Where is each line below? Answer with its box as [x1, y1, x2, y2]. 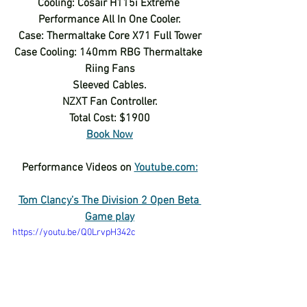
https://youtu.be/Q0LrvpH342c [12, 226, 136, 238]
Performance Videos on [21, 160, 134, 175]
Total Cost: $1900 [69, 111, 150, 125]
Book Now [86, 127, 133, 142]
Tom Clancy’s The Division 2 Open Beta [18, 193, 201, 208]
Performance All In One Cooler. [38, 12, 181, 27]
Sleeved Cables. [73, 78, 147, 93]
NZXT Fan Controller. [62, 95, 158, 109]
